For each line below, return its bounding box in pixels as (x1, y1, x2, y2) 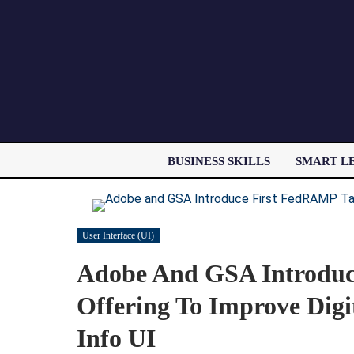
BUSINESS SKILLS (167, 155, 270, 168)
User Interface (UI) (82, 229, 154, 241)
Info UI (77, 323, 156, 352)
